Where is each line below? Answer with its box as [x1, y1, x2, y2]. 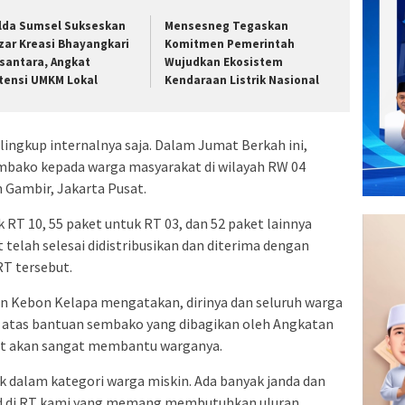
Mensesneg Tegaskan [165, 18, 289, 34]
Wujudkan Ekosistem [165, 54, 284, 71]
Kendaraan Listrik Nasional [165, 72, 320, 89]
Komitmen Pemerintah [165, 36, 296, 52]
